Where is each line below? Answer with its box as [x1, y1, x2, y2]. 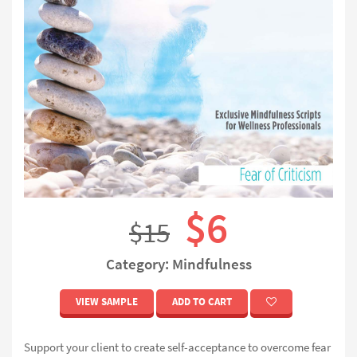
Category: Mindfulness [105, 254, 252, 274]
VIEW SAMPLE [76, 295, 138, 309]
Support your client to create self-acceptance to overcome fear [24, 339, 331, 355]
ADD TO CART [172, 295, 232, 309]
